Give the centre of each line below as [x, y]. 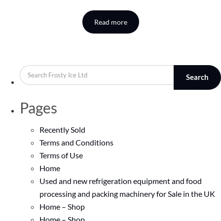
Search [197, 77]
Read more [110, 22]
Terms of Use [61, 155]
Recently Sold [62, 129]
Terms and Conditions [76, 142]
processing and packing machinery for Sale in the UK [127, 193]
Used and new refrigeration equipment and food [121, 181]
